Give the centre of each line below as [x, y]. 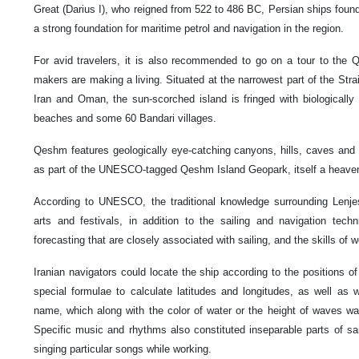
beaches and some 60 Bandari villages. [125, 119]
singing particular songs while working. [123, 349]
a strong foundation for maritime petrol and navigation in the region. [189, 29]
